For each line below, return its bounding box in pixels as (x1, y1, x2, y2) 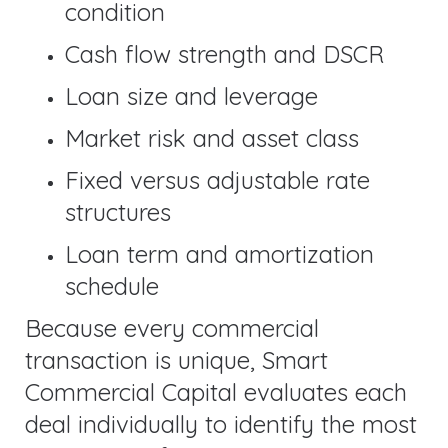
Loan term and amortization (65, 238, 374, 269)
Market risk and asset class (65, 122, 359, 153)
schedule (65, 270, 159, 301)
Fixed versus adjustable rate (65, 164, 370, 195)
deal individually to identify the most (25, 408, 417, 439)
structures (65, 196, 171, 227)
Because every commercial (25, 312, 319, 343)
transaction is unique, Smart (25, 344, 328, 375)
